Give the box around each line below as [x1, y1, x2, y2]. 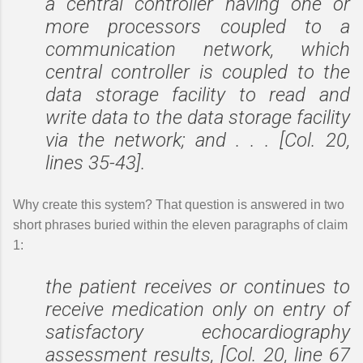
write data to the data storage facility [45, 106, 350, 129]
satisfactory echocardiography [45, 321, 350, 344]
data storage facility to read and [45, 83, 350, 106]
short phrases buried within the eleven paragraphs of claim [13, 218, 348, 232]
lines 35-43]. [45, 152, 146, 174]
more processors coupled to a [45, 15, 350, 38]
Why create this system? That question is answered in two [13, 198, 344, 211]
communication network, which [45, 38, 350, 61]
